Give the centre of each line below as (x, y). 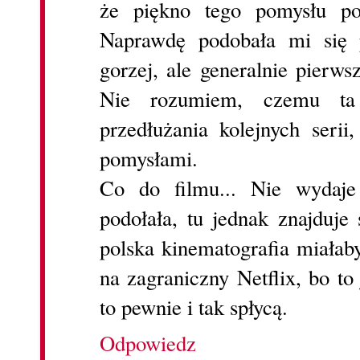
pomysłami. (149, 159)
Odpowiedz (148, 344)
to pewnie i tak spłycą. (194, 307)
